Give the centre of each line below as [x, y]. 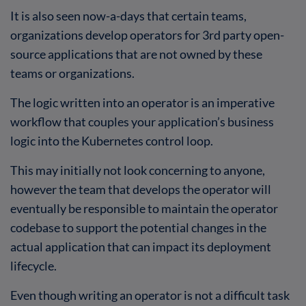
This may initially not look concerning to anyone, [138, 170]
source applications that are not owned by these [136, 54]
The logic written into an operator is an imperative [142, 102]
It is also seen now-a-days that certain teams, [128, 15]
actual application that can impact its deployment [141, 246]
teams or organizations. [72, 73]
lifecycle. [33, 265]
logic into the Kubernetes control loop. [112, 140]
